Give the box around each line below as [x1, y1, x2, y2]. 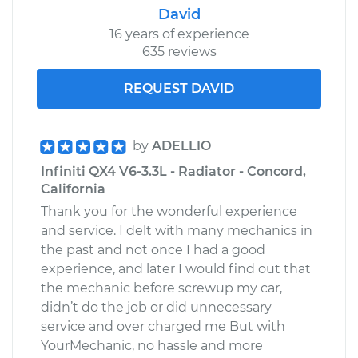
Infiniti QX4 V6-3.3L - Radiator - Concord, [41, 163, 306, 179]
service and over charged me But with [41, 318, 285, 334]
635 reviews [141, 43, 217, 59]
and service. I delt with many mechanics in [41, 222, 312, 238]
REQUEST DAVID [124, 80, 234, 96]
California [41, 181, 105, 197]
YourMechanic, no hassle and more [41, 337, 263, 353]
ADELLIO [152, 137, 211, 153]
